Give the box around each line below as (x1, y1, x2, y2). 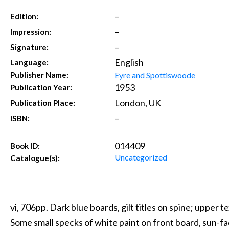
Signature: (10, 42, 49, 52)
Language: (10, 57, 49, 67)
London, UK (114, 97, 161, 108)
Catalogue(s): (10, 153, 60, 163)
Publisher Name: (10, 70, 69, 80)
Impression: (10, 27, 52, 36)
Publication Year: (10, 82, 73, 92)
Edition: (10, 11, 39, 21)
